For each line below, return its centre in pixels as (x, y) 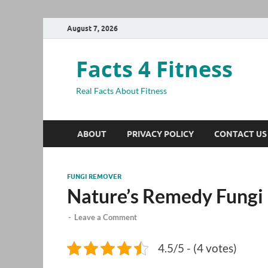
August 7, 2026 (92, 28)
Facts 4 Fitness (154, 69)
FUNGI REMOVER (94, 176)
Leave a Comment (106, 217)
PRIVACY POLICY (160, 134)
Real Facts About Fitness (121, 91)
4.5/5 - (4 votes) (197, 248)
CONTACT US (240, 134)
